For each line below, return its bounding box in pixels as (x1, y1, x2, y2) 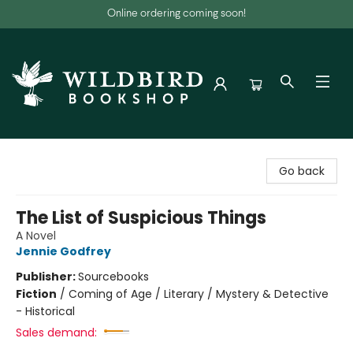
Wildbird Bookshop (12, 146, 111, 162)
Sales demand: (16, 325, 97, 340)
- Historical (16, 303, 75, 319)
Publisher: (16, 269, 78, 284)
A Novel (16, 228, 56, 243)
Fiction (16, 286, 57, 302)
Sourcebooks (78, 269, 149, 284)
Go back (279, 163, 325, 179)
